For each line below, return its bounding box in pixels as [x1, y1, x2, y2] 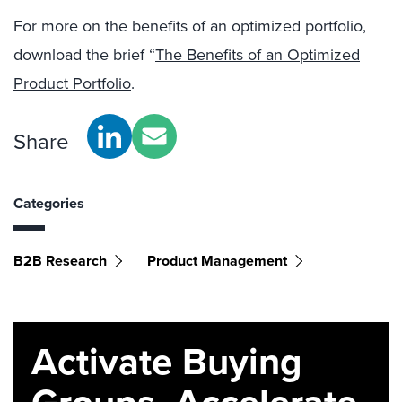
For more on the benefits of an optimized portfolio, [13, 14, 366, 37]
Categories [13, 193, 84, 214]
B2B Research [13, 250, 107, 271]
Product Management [147, 250, 287, 271]
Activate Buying [31, 334, 302, 388]
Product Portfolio [13, 72, 131, 94]
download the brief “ [13, 43, 155, 66]
